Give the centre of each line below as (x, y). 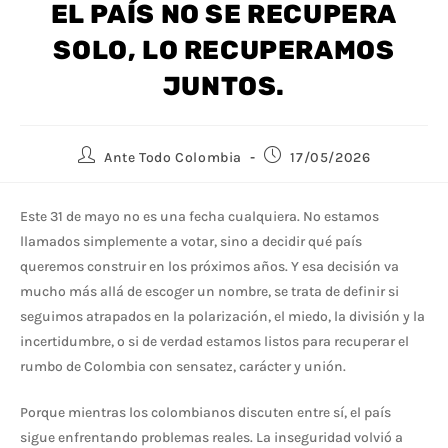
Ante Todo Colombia (173, 158)
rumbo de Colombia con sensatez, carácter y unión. (184, 367)
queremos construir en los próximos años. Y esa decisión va (209, 267)
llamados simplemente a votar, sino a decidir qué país (191, 242)
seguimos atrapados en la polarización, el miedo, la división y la (222, 317)
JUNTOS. (224, 87)
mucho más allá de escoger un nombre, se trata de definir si (209, 292)
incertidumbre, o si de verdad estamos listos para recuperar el (214, 342)
